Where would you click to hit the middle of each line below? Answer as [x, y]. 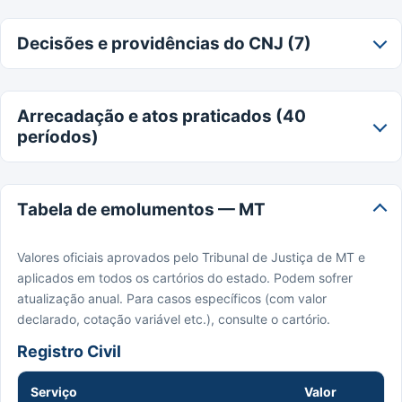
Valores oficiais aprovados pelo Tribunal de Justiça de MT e [191, 257]
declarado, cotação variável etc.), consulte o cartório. [174, 319]
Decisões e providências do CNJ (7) [164, 43]
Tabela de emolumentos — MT [141, 209]
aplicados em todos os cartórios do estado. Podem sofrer [185, 277]
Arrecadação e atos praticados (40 [162, 116]
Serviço [54, 391]
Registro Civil [69, 351]
